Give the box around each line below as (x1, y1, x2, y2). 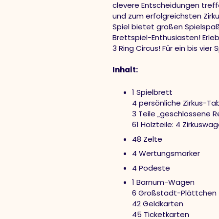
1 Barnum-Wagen (132, 177, 195, 187)
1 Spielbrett (132, 87, 173, 97)
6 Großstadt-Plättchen (132, 188, 217, 198)
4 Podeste (132, 162, 170, 173)
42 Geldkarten (132, 198, 183, 209)
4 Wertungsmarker (132, 148, 200, 158)
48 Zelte (132, 133, 162, 144)
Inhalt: (112, 65, 138, 75)
